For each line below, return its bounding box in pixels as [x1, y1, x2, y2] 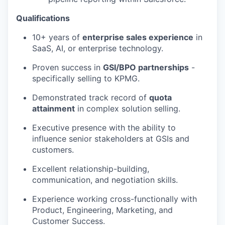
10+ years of [32, 32, 80, 43]
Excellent [32, 164, 67, 174]
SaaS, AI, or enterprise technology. [32, 43, 163, 54]
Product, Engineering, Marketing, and [32, 205, 173, 215]
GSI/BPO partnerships [103, 62, 189, 73]
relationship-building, [69, 164, 149, 174]
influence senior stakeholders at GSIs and [32, 134, 189, 144]
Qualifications [16, 13, 70, 24]
